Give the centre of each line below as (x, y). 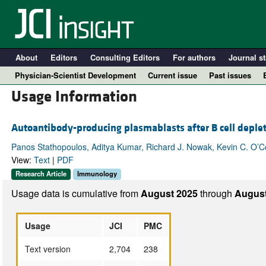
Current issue (172, 75)
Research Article (41, 174)
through (217, 193)
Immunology (97, 174)
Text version (47, 248)
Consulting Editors (125, 57)
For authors (194, 57)
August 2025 (170, 193)
